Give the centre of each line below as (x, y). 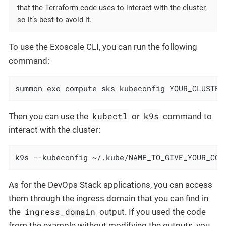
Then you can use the (49, 116)
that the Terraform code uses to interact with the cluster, (112, 8)
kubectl (110, 116)
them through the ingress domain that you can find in (108, 199)
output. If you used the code (152, 212)
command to (187, 116)
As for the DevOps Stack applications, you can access (110, 185)
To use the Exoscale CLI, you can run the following (103, 47)
